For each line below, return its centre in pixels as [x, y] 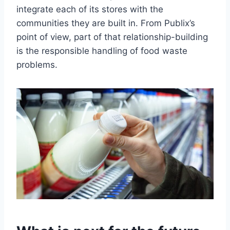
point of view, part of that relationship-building [112, 37]
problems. [37, 65]
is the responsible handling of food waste [102, 51]
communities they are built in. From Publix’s [106, 23]
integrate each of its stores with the [90, 9]
